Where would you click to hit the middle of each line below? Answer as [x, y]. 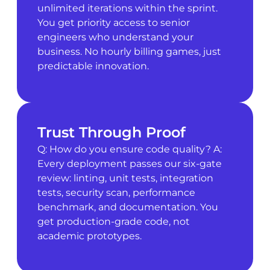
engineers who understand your [115, 37]
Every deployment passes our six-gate [129, 164]
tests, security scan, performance [116, 193]
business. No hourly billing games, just [129, 51]
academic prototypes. [89, 236]
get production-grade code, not [113, 222]
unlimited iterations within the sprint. [127, 8]
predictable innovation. [93, 66]
